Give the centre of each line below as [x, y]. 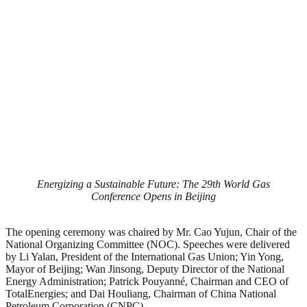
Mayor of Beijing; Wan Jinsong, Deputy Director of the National [145, 269]
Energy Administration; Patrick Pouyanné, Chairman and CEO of [147, 281]
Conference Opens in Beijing [153, 196]
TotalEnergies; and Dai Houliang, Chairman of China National [141, 293]
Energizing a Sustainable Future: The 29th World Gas [153, 184]
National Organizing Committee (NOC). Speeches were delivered [148, 244]
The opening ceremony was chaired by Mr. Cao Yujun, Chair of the [151, 232]
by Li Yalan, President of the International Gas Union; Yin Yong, [145, 256]
